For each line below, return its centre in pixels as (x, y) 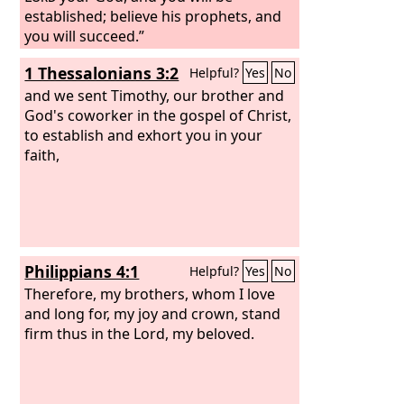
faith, (42, 155)
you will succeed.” (85, 36)
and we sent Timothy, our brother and (155, 95)
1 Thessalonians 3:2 (102, 73)
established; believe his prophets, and (153, 16)
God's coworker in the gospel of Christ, (158, 115)
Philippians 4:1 (82, 271)
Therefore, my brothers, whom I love (150, 294)
